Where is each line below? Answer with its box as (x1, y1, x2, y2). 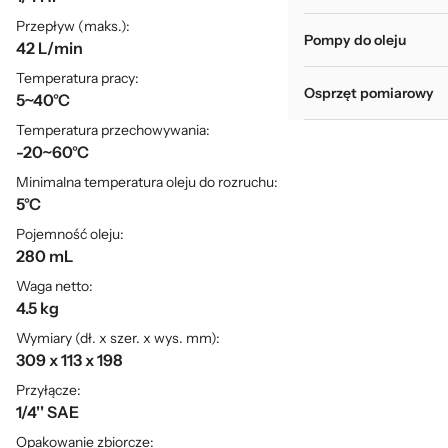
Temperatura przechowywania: (16, 121, 210, 139)
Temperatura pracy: (16, 69, 139, 87)
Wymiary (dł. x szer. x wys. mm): (16, 329, 220, 347)
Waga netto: (16, 277, 93, 295)
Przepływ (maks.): (16, 17, 130, 35)
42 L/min (16, 38, 83, 58)
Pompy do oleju (304, 31, 406, 49)
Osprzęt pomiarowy (304, 84, 434, 102)
